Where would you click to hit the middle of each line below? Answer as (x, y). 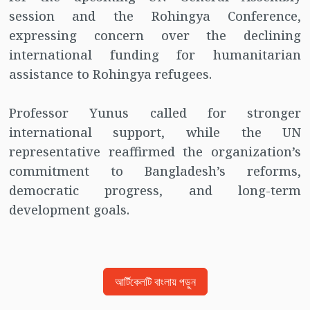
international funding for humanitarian (155, 55)
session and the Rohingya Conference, (155, 16)
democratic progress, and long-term (155, 191)
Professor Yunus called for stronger (155, 113)
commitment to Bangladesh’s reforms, (155, 171)
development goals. (69, 210)
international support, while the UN (155, 133)
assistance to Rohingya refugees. (110, 74)
